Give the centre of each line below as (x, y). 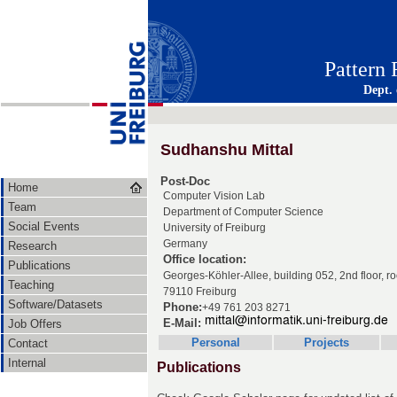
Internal (27, 363)
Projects (327, 343)
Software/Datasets (55, 304)
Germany (185, 243)
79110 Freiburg (200, 291)
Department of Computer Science (243, 211)
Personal (215, 343)
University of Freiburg (214, 227)
